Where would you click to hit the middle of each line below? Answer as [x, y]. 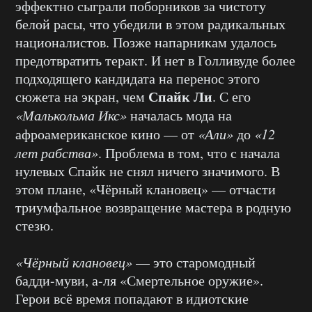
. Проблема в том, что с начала [189, 153]
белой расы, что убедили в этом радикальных [150, 24]
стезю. [34, 225]
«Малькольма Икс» [71, 115]
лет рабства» [57, 153]
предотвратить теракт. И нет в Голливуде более [155, 60]
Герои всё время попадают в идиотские [132, 298]
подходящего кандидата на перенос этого [138, 78]
